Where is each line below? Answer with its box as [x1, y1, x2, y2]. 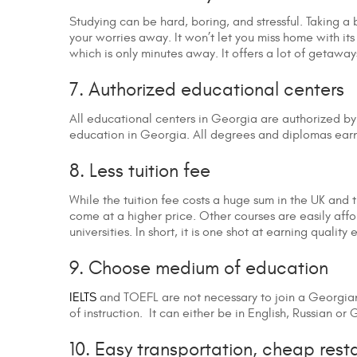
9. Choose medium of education [69, 257, 328, 280]
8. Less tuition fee [69, 160, 210, 183]
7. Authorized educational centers [69, 79, 344, 102]
